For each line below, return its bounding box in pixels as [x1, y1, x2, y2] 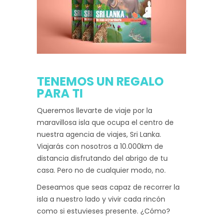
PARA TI [37, 85, 83, 102]
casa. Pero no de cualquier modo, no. [37, 165, 166, 175]
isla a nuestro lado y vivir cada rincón [37, 194, 165, 204]
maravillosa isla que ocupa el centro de [37, 117, 174, 127]
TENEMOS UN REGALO [37, 73, 164, 90]
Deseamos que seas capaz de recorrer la [37, 182, 180, 192]
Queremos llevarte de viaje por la [37, 105, 152, 115]
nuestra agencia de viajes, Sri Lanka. [37, 129, 161, 139]
